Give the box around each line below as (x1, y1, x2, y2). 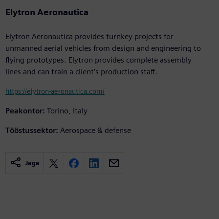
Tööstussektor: (5, 126, 58, 135)
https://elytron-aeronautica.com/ (5, 87, 105, 96)
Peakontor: (5, 106, 45, 116)
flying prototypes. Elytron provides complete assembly (5, 55, 192, 65)
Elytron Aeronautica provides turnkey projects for (5, 32, 174, 42)
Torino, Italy (46, 106, 88, 116)
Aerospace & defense (60, 126, 131, 135)
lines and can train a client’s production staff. (5, 67, 157, 77)
